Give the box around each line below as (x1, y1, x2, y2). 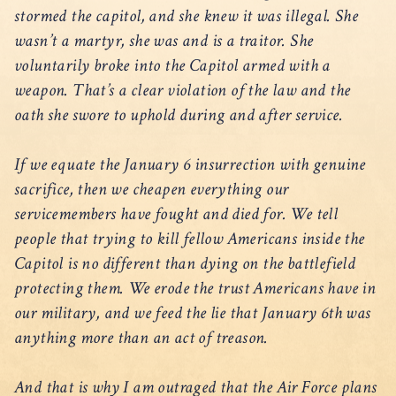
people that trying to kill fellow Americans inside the (14, 226, 365, 250)
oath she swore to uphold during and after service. (14, 103, 351, 126)
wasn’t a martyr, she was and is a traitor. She (14, 28, 314, 52)
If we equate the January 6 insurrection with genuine (14, 152, 366, 176)
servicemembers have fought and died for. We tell (14, 202, 339, 225)
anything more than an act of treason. (14, 325, 277, 349)
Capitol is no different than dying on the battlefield (14, 251, 356, 275)
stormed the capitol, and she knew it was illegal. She (14, 4, 359, 27)
